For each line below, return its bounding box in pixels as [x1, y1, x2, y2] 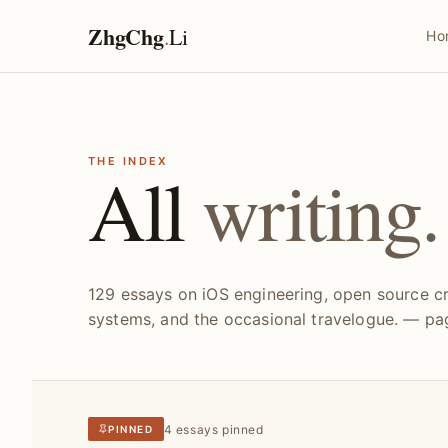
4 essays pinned [163, 421, 264, 437]
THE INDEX [88, 154, 169, 168]
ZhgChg [88, 19, 164, 53]
